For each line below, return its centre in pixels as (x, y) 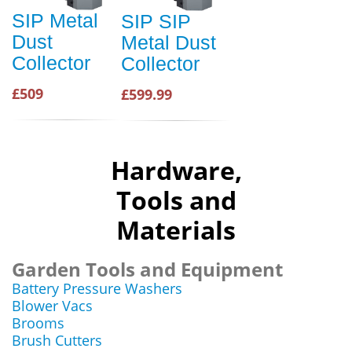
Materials (176, 230)
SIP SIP (156, 21)
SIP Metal (55, 21)
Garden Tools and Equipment (147, 269)
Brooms (38, 323)
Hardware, (176, 170)
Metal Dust (169, 42)
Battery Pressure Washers (97, 288)
